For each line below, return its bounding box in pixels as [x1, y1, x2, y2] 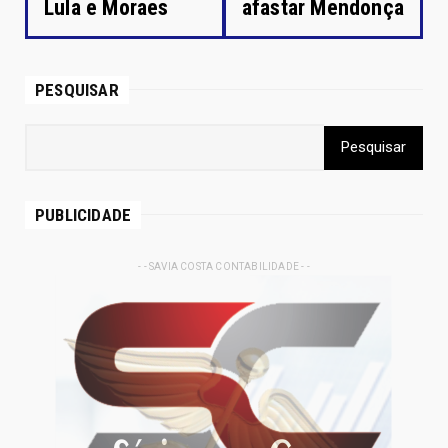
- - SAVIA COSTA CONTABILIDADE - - [138, 260, 310, 272]
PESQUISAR [35, 79, 119, 100]
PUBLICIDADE [35, 204, 132, 225]
